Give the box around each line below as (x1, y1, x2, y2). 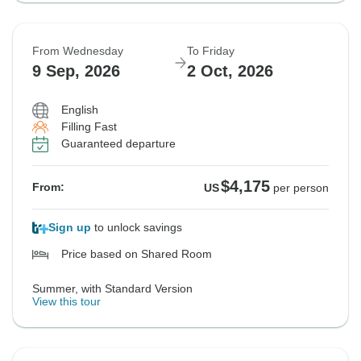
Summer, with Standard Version (32, 282, 193, 296)
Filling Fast (61, 120, 117, 134)
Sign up (48, 221, 91, 234)
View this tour (32, 295, 101, 309)
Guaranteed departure (61, 137, 176, 151)
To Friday (187, 44, 234, 58)
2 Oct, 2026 (187, 62, 273, 81)
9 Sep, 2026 (32, 62, 120, 81)
